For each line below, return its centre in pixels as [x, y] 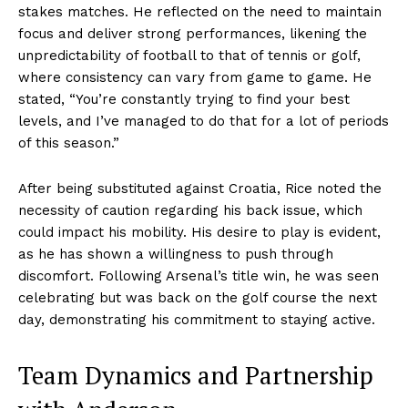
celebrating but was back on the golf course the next [198, 298]
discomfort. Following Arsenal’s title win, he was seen [199, 276]
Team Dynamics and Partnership [196, 376]
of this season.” [69, 143]
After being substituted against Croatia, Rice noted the [200, 189]
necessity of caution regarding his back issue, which [190, 211]
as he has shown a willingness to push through [176, 255]
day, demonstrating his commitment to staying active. [197, 320]
